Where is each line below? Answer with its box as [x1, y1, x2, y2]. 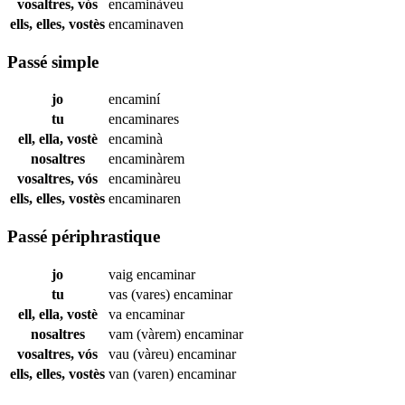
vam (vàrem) [108, 325, 184, 342]
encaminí [108, 91, 160, 108]
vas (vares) [108, 286, 174, 302]
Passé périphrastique [7, 226, 160, 246]
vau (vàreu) [108, 345, 177, 362]
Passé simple [7, 52, 99, 71]
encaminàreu [108, 171, 181, 187]
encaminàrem [108, 151, 184, 167]
